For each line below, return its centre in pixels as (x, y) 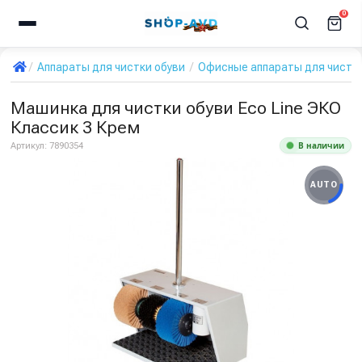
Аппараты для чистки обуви (111, 67)
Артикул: (30, 145)
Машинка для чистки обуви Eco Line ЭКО (176, 108)
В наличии (321, 145)
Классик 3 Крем (75, 127)
